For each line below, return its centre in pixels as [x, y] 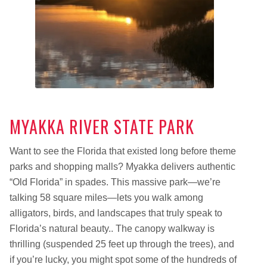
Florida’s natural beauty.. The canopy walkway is [113, 229]
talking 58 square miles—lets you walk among [106, 198]
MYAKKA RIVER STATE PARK [102, 126]
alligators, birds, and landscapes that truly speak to [116, 213]
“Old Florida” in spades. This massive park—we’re [115, 182]
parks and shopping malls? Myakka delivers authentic [122, 167]
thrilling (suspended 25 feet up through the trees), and [122, 244]
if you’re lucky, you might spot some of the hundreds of [123, 260]
